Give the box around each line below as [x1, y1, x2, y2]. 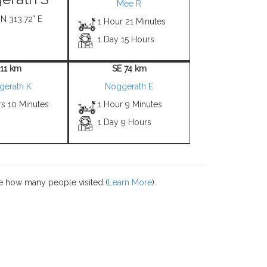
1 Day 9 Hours [98, 117, 152, 127]
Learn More [108, 178, 152, 187]
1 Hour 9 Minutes [98, 100, 163, 109]
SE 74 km [111, 64, 147, 73]
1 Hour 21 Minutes [98, 17, 166, 26]
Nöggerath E [105, 82, 153, 91]
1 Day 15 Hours [98, 35, 155, 44]
